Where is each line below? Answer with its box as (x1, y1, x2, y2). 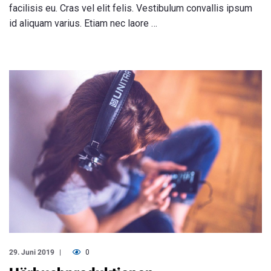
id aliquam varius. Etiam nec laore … (9, 18, 157, 30)
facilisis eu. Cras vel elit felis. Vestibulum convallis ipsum (9, 2, 252, 15)
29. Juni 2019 (9, 248, 54, 257)
